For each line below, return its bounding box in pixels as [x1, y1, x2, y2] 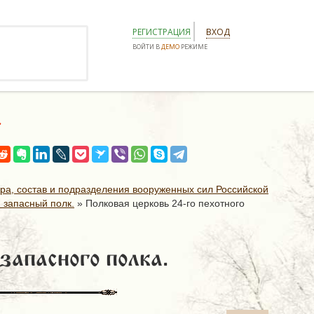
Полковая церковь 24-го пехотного [86, 198, 245, 209]
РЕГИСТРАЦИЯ [132, 26, 191, 38]
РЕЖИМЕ [179, 42, 207, 51]
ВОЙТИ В [132, 42, 161, 51]
